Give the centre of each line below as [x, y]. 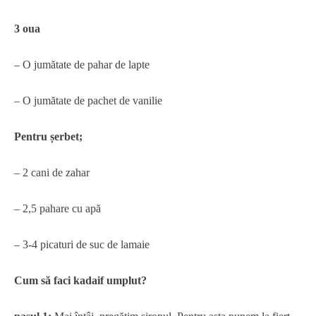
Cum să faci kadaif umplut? [80, 280]
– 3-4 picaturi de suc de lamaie [82, 244]
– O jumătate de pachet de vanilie [88, 101]
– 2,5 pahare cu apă [57, 208]
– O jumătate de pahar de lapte [82, 65]
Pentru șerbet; [48, 136]
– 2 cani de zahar [52, 172]
